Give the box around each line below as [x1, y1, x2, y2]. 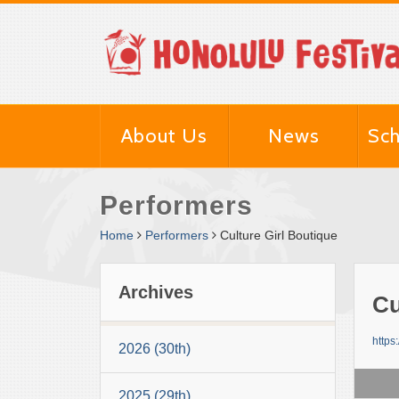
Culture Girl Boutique [220, 228, 338, 242]
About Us [121, 124, 208, 148]
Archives [118, 282, 193, 302]
